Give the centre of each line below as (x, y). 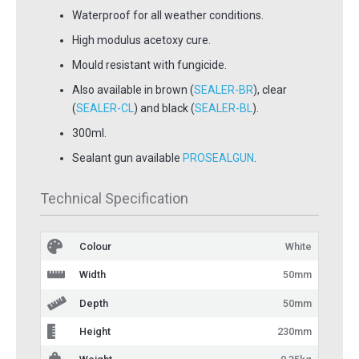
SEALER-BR (224, 90)
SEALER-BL (224, 109)
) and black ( (164, 109)
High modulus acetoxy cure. (141, 40)
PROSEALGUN (218, 158)
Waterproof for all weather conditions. (168, 16)
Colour (95, 247)
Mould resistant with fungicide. (149, 65)
